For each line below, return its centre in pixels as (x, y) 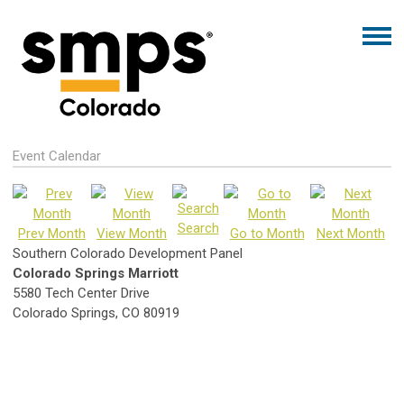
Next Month (351, 234)
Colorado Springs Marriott (96, 273)
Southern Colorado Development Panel (128, 253)
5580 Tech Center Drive (81, 293)
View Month (132, 234)
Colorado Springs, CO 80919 (96, 313)
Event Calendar (57, 156)
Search (198, 228)
